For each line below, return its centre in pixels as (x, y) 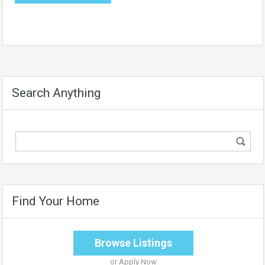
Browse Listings (133, 243)
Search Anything (56, 93)
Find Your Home (56, 201)
